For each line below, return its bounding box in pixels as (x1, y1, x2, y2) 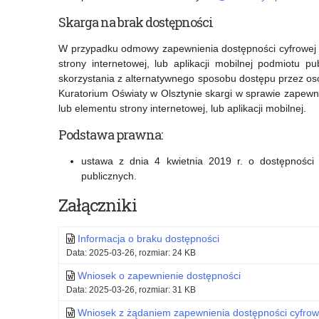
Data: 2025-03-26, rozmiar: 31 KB (66, 285, 196, 296)
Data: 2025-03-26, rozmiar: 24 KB (66, 248, 196, 258)
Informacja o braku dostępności (78, 233, 219, 245)
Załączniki (58, 194, 137, 217)
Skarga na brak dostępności (58, 14, 213, 31)
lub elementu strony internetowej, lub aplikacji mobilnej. (58, 103, 306, 115)
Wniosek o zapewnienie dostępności (78, 270, 241, 282)
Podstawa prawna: (58, 126, 162, 144)
